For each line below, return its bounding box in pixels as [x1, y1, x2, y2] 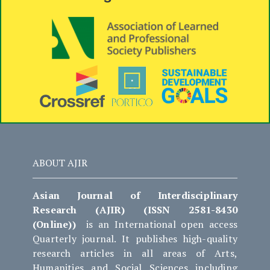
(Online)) [32, 217, 76, 231]
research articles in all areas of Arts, [32, 246, 238, 260]
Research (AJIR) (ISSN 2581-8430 [32, 202, 238, 216]
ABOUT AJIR [32, 155, 87, 169]
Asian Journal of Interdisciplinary [32, 188, 238, 202]
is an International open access [75, 217, 238, 231]
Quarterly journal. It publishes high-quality [32, 231, 238, 245]
